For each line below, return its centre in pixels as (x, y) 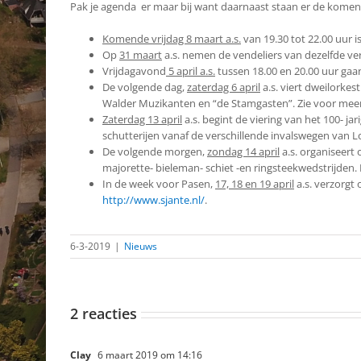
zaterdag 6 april (224, 87)
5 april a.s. (191, 71)
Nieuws (141, 246)
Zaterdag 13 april (142, 119)
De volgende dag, (145, 87)
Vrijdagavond (134, 71)
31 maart (141, 55)
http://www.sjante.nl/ (154, 200)
